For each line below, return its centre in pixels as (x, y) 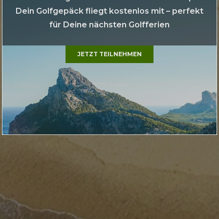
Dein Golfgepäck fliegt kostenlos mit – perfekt (109, 11)
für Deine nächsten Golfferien (109, 24)
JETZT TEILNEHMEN (109, 54)
